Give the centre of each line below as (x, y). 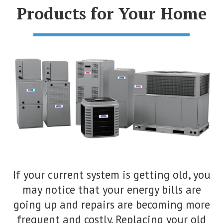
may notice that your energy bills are (111, 189)
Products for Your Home (111, 13)
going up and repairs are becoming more (111, 204)
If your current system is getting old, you (111, 174)
